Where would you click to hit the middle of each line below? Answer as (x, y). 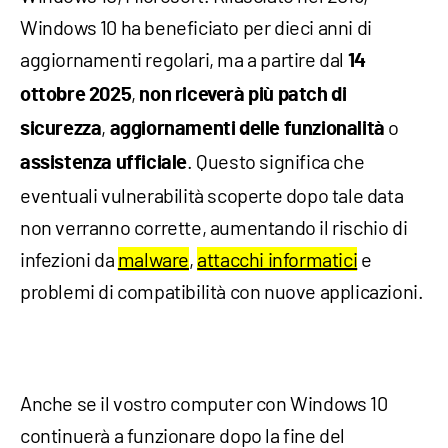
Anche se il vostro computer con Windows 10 (204, 403)
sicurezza (61, 129)
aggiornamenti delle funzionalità (247, 129)
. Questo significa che (276, 161)
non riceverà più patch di (243, 95)
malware (153, 259)
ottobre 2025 (76, 95)
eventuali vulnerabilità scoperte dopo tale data (212, 195)
